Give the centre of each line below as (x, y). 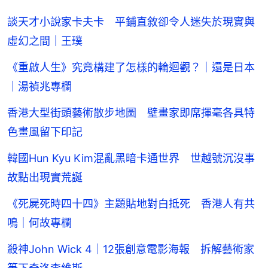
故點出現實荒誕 (45, 177)
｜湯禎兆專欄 (39, 86)
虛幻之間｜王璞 (45, 41)
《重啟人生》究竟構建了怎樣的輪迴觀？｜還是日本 (131, 67)
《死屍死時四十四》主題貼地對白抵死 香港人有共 (131, 203)
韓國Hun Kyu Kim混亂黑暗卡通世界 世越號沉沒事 (131, 158)
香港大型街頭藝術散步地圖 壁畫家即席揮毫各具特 (131, 112)
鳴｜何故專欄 (39, 223)
